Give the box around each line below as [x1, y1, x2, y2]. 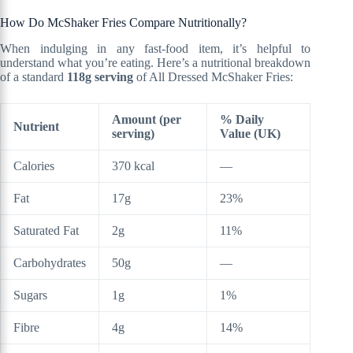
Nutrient [13, 119, 59, 133]
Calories [13, 158, 54, 173]
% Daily [220, 112, 264, 126]
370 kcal [112, 158, 154, 173]
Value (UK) [220, 126, 281, 140]
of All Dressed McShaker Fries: [133, 69, 293, 84]
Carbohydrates [13, 255, 86, 269]
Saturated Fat [13, 223, 79, 237]
